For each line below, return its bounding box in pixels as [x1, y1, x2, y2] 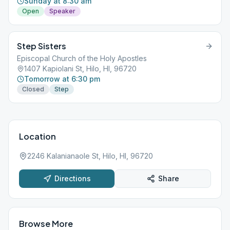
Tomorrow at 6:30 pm [24, 74, 100, 83]
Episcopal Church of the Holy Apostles [17, 54, 147, 63]
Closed [22, 85, 44, 93]
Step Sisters [17, 41, 66, 51]
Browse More [19, 218, 73, 229]
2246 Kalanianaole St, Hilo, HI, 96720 [27, 151, 153, 160]
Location [19, 131, 56, 142]
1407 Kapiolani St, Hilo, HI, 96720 [24, 64, 137, 73]
